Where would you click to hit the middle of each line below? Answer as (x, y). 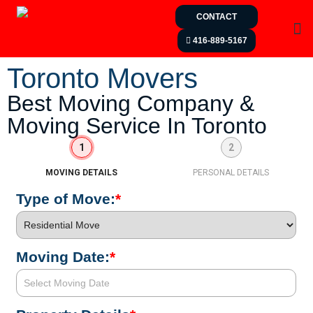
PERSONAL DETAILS (231, 173)
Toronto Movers (102, 78)
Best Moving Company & (131, 103)
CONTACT (216, 17)
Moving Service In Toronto (137, 126)
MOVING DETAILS (82, 173)
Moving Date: (63, 257)
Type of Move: (66, 199)
